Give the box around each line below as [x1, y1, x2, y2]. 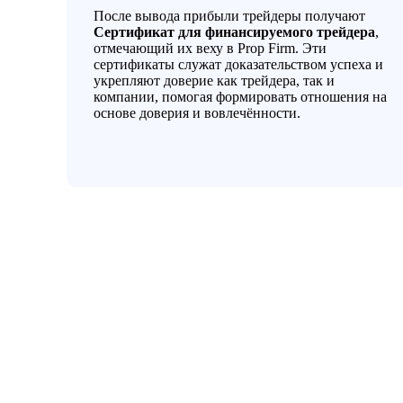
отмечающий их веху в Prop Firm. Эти [94, 40, 327, 56]
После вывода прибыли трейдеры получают [94, 7, 366, 23]
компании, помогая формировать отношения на [94, 88, 388, 104]
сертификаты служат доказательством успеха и [94, 56, 384, 72]
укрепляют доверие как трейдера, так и [94, 72, 336, 88]
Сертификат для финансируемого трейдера [94, 23, 376, 40]
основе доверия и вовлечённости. [94, 104, 301, 121]
